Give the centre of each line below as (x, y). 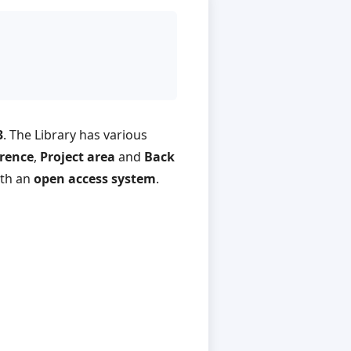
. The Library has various (75, 135)
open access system (95, 179)
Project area (78, 157)
